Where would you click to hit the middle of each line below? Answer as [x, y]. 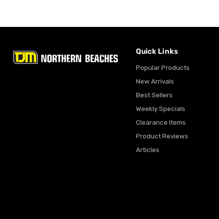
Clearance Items [161, 122]
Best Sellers [154, 95]
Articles [147, 150]
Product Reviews [162, 136]
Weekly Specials [160, 109]
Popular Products [163, 68]
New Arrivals [155, 81]
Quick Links [157, 52]
